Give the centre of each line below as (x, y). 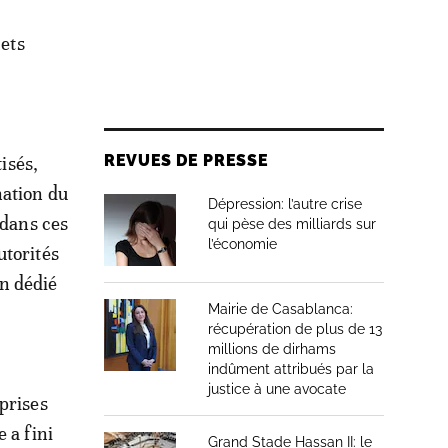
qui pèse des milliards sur (292, 224)
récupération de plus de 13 (295, 329)
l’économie (242, 244)
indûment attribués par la (291, 369)
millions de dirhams (272, 349)
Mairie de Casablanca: (280, 309)
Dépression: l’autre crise (285, 204)
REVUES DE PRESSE (186, 160)
